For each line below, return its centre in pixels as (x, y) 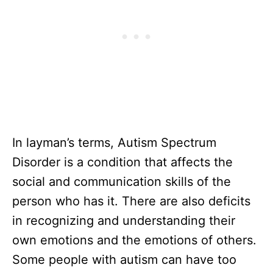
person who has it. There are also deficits (131, 201)
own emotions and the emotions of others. (134, 240)
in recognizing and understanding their (124, 221)
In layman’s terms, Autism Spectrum (114, 143)
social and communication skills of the (122, 182)
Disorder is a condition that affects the (122, 162)
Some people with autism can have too (124, 260)
